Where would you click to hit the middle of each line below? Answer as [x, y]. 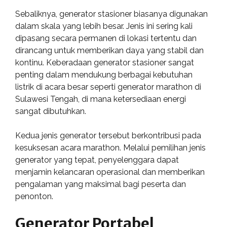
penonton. [34, 196]
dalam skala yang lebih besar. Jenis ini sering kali [104, 26]
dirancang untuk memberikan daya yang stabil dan [109, 50]
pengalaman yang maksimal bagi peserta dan [101, 184]
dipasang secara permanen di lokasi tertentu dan [106, 38]
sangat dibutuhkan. [51, 111]
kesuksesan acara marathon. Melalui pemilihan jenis [110, 148]
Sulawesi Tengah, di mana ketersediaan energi [101, 99]
